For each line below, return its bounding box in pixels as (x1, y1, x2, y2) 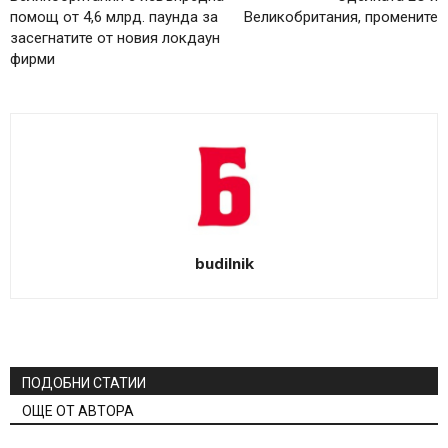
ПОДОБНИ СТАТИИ (22, 375, 146, 392)
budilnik (194, 253, 254, 274)
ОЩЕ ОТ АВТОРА (22, 403, 134, 420)
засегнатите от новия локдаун (10, 29, 220, 48)
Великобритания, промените (244, 8, 438, 27)
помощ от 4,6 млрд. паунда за (10, 8, 218, 27)
